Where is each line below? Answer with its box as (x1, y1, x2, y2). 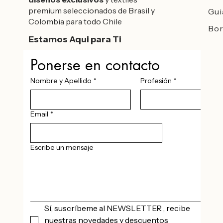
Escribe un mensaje (30, 143, 94, 152)
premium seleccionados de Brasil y (28, 5, 155, 15)
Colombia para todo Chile (28, 16, 122, 26)
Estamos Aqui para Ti (28, 34, 121, 45)
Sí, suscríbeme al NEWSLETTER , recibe (44, 203, 190, 213)
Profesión (140, 76, 172, 85)
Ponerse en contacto (30, 55, 160, 75)
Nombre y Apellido (30, 76, 92, 85)
